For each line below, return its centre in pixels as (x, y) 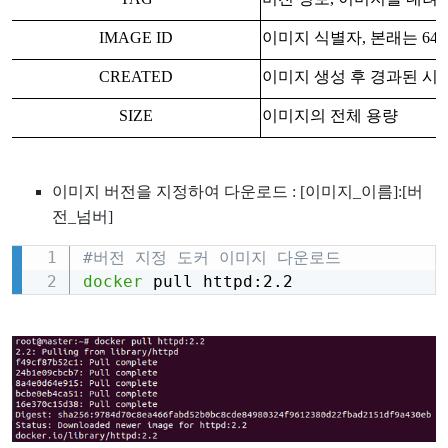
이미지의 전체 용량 (330, 115)
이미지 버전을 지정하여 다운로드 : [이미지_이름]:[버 (237, 191)
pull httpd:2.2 (217, 281)
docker (112, 281)
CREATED (136, 76)
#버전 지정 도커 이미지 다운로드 (211, 257)
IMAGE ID (136, 37)
